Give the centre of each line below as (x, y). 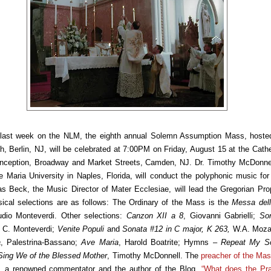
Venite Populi (81, 229)
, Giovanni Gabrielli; (221, 215)
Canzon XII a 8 (155, 215)
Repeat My (241, 242)
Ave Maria (100, 242)
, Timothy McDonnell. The (154, 255)
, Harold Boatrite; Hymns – (170, 242)
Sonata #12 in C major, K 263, (176, 229)
